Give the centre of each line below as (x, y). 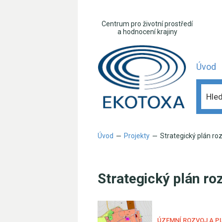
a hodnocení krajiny (147, 32)
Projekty (137, 136)
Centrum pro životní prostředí (147, 24)
